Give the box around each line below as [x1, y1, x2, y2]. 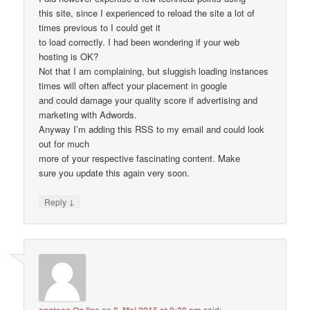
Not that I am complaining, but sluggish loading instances [39, 64, 269, 77]
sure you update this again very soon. [39, 165, 190, 179]
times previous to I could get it [39, 20, 161, 34]
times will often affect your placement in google [39, 78, 228, 92]
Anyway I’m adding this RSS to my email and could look [39, 122, 265, 136]
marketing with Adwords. [39, 107, 138, 121]
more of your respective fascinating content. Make [39, 151, 241, 165]
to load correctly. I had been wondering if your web [39, 35, 240, 48]
